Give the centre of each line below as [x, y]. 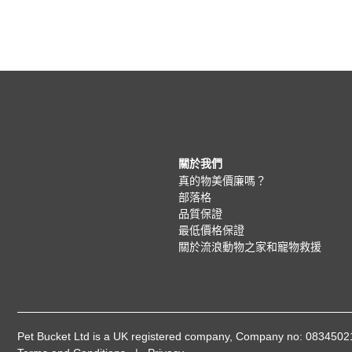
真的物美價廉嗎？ [222, 181]
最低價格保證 [211, 230]
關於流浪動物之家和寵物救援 [250, 247]
